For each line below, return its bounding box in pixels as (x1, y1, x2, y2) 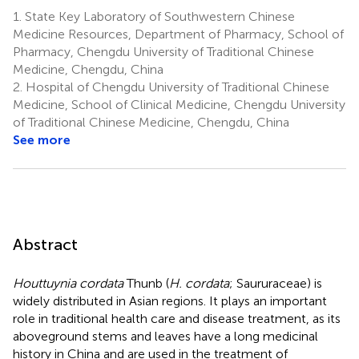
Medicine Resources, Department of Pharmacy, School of (13, 26, 344, 42)
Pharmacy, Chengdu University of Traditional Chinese (13, 43, 314, 59)
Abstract (13, 234, 78, 254)
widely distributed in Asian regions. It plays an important (13, 292, 327, 309)
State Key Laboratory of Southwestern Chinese (22, 8, 295, 24)
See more (13, 131, 71, 147)
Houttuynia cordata (13, 275, 123, 291)
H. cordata (169, 275, 229, 291)
